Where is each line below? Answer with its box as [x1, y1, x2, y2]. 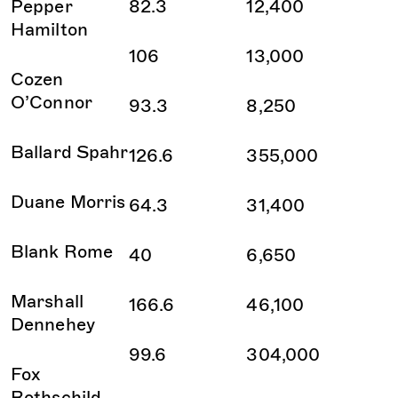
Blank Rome [11, 241, 113, 263]
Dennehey [11, 314, 95, 336]
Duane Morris [11, 191, 126, 213]
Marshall [11, 291, 84, 313]
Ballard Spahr [11, 141, 129, 163]
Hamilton [11, 19, 88, 41]
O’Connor [11, 92, 92, 114]
